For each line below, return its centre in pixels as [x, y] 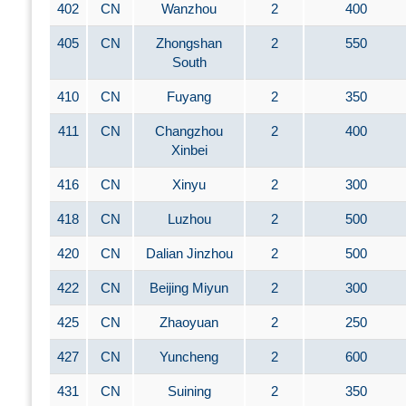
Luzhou [189, 219]
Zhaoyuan [189, 322]
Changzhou [189, 131]
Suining [189, 391]
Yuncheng [189, 357]
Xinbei [189, 150]
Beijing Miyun [189, 288]
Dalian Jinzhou [189, 253]
